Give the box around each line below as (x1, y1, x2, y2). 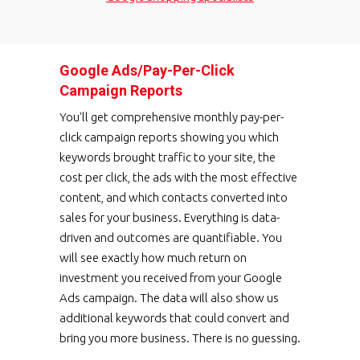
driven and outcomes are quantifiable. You (59, 231, 282, 245)
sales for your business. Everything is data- (59, 211, 280, 225)
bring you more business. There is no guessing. (59, 331, 301, 346)
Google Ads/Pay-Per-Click (59, 62, 235, 80)
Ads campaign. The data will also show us (59, 291, 279, 305)
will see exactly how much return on (59, 251, 247, 265)
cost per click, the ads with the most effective (59, 170, 297, 185)
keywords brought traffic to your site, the (59, 150, 276, 165)
